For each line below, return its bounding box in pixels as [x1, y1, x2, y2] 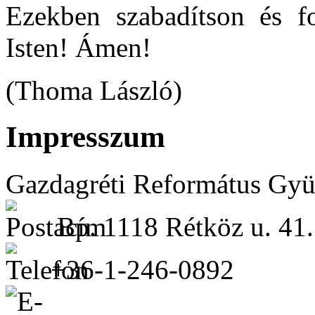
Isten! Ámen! [6, 32, 151, 63]
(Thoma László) [6, 75, 182, 105]
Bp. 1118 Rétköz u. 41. [57, 212, 314, 243]
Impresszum [6, 120, 165, 154]
